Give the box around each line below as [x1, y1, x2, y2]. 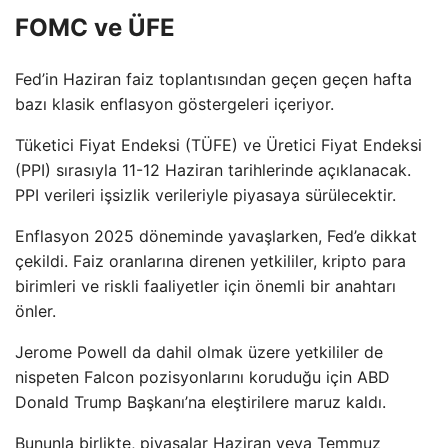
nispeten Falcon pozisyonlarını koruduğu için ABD [15, 366, 390, 387]
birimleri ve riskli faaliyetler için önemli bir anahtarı [15, 275, 396, 296]
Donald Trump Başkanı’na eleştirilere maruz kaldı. [15, 391, 386, 412]
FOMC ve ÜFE [15, 12, 175, 42]
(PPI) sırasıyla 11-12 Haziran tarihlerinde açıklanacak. [15, 159, 411, 180]
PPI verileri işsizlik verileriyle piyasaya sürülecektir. [15, 184, 396, 205]
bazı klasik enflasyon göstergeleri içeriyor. [15, 93, 334, 114]
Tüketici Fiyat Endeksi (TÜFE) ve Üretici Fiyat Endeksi [15, 134, 422, 155]
